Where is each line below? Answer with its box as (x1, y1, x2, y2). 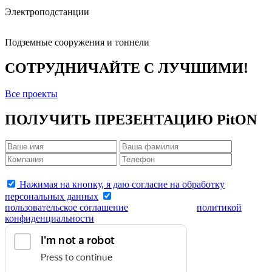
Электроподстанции (5, 7, 89, 18)
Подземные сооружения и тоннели (5, 37, 149, 48)
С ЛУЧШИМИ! (144, 60, 248, 76)
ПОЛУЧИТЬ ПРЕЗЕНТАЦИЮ (5, 112, 217, 128)
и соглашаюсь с (128, 202, 197, 213)
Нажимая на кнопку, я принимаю (113, 191, 253, 202)
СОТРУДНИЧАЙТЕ (5, 60, 144, 76)
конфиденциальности (5, 213, 94, 224)
